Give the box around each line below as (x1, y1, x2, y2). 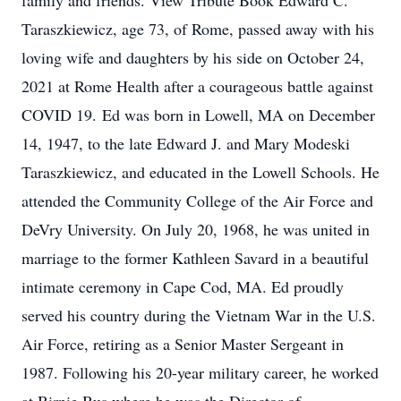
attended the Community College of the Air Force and (21, 190, 373, 211)
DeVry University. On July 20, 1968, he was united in (21, 218, 370, 240)
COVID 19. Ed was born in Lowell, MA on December (21, 104, 375, 125)
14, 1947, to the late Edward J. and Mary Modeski (21, 132, 350, 154)
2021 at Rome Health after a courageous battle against (21, 75, 373, 97)
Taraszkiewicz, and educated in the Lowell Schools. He (21, 161, 380, 183)
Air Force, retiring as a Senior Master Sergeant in (21, 333, 344, 354)
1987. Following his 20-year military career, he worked (21, 362, 379, 383)
